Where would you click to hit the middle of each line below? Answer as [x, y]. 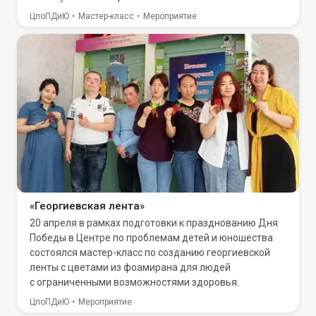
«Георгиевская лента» [87, 206]
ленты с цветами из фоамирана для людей [130, 267]
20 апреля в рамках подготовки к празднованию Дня [154, 223]
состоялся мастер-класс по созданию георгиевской [150, 253]
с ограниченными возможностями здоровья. [134, 282]
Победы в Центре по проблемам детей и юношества [151, 238]
